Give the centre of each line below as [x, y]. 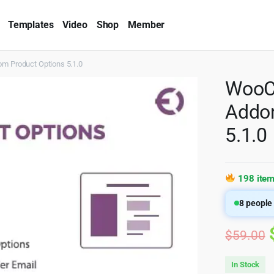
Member [146, 24]
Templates [31, 24]
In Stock [246, 264]
